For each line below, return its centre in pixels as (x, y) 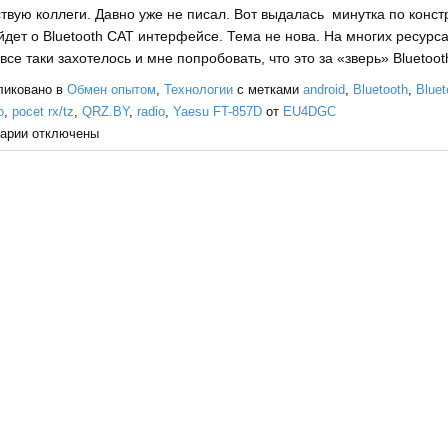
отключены (63, 134)
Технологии (198, 90)
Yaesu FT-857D (217, 112)
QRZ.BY (105, 112)
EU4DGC (309, 112)
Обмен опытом (111, 90)
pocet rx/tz (42, 112)
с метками (267, 90)
